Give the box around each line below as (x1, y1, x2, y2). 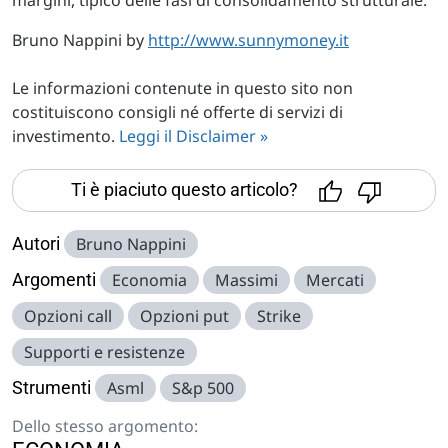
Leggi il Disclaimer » (119, 124, 268, 147)
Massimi (215, 268, 278, 291)
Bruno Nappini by (12, 28, 148, 51)
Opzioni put (140, 304, 229, 327)
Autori (12, 232, 60, 254)
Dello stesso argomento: (12, 414, 198, 437)
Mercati (306, 268, 364, 291)
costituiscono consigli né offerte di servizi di (12, 100, 343, 123)
